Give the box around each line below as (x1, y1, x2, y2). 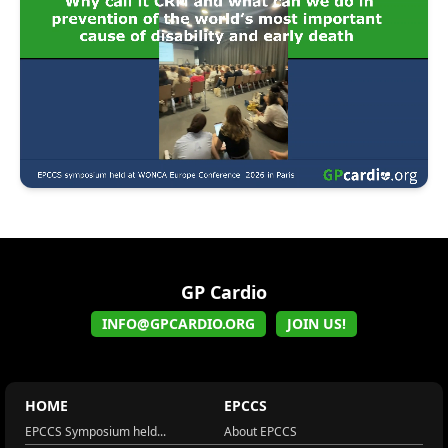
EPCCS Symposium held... (25, 423, 166, 441)
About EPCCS (224, 423, 297, 441)
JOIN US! (287, 314, 346, 334)
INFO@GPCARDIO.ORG (102, 314, 255, 334)
